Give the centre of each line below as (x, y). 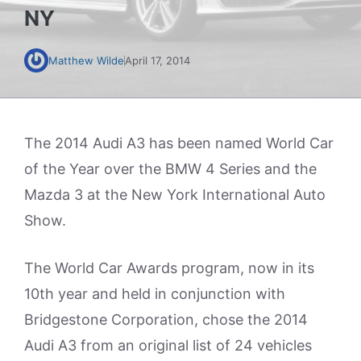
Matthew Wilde (86, 60)
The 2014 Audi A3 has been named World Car (179, 143)
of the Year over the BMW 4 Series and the (170, 169)
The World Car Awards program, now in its (169, 268)
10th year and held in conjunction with (155, 294)
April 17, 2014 (158, 60)
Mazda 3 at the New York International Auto (175, 195)
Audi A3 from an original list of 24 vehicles (168, 345)
